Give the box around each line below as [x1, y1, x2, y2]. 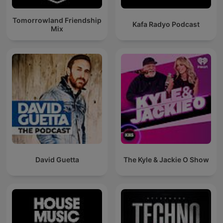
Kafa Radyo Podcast [132, 20, 200, 29]
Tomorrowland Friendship [12, 15, 102, 24]
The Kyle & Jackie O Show [123, 155, 209, 164]
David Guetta [35, 155, 79, 164]
